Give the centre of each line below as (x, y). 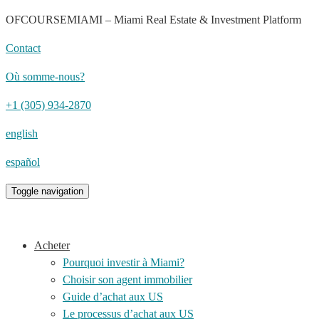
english (22, 134)
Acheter (52, 245)
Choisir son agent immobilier (127, 279)
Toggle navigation (47, 191)
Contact (23, 48)
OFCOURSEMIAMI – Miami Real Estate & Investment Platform (153, 20)
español (23, 162)
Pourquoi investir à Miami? (124, 262)
